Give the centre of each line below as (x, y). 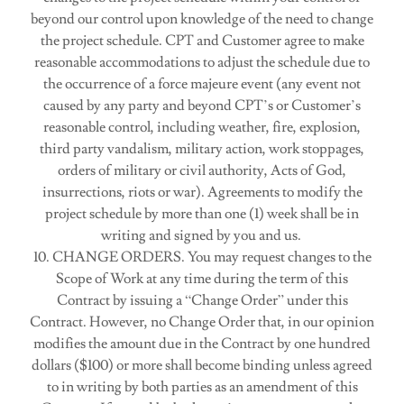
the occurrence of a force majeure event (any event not (202, 84)
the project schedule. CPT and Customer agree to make (202, 41)
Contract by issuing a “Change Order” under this (202, 300)
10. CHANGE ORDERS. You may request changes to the (202, 257)
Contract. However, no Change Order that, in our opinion (202, 322)
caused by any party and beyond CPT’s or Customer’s (202, 106)
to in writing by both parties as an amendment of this (202, 387)
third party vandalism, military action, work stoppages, (202, 149)
